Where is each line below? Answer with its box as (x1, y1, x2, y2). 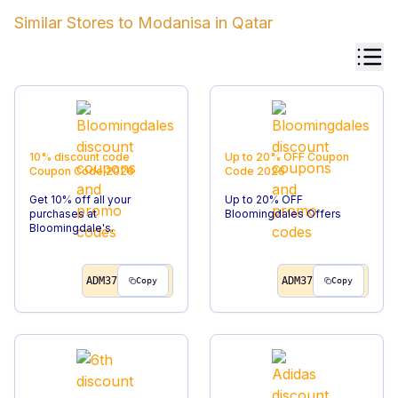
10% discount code (29, 150, 130, 163)
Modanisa (138, 13, 211, 32)
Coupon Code (29, 164, 106, 178)
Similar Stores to (14, 13, 133, 32)
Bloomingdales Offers (225, 207, 341, 220)
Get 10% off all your (29, 193, 131, 206)
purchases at (29, 207, 97, 220)
